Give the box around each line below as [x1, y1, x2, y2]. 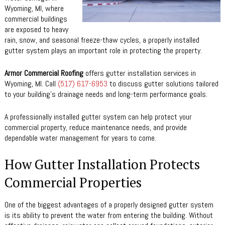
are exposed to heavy [5, 24, 68, 35]
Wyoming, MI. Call [5, 78, 58, 89]
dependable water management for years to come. [5, 133, 156, 143]
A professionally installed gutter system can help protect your [5, 111, 192, 122]
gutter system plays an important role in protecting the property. [5, 45, 202, 56]
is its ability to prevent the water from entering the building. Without [5, 210, 213, 220]
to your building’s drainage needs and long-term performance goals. [5, 89, 207, 99]
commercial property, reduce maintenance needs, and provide [5, 122, 187, 133]
